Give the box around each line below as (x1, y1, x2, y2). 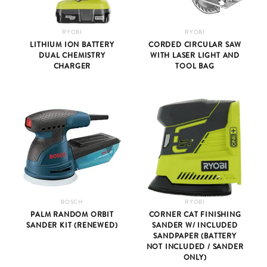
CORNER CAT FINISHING (148, 209, 241, 220)
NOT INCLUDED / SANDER (146, 241, 244, 252)
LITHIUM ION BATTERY (30, 39, 114, 50)
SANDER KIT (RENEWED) (26, 219, 118, 231)
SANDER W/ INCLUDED (152, 219, 238, 231)
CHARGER (53, 60, 91, 72)
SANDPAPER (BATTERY (153, 230, 237, 241)
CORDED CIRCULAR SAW (148, 39, 242, 50)
